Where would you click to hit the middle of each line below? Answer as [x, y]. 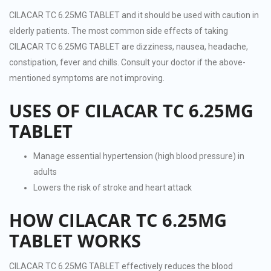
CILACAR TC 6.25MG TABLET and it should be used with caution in [134, 15]
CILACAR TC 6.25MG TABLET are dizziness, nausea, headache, [129, 46]
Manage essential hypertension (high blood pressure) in [139, 156]
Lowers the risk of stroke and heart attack [113, 188]
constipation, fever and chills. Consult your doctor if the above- [127, 62]
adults [45, 172]
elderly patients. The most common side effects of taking [119, 31]
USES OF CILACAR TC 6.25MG [131, 110]
